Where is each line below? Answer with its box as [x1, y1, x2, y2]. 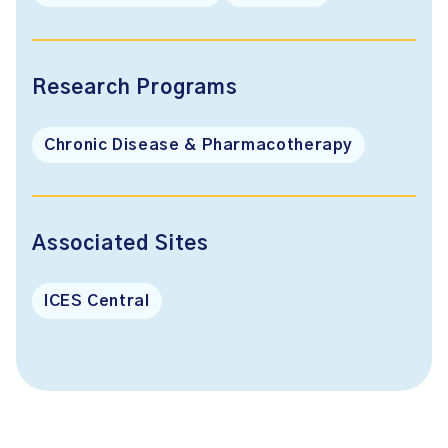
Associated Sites [32, 234, 209, 254]
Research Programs [32, 78, 238, 98]
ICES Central [44, 293, 150, 309]
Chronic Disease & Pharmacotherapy [44, 137, 354, 153]
